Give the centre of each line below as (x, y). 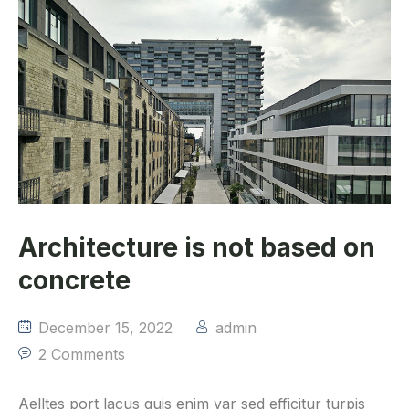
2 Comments (82, 355)
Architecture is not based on (197, 248)
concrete (74, 281)
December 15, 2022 (103, 328)
